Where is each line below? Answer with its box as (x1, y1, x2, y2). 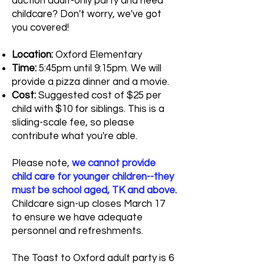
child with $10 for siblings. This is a (12, 104, 164, 114)
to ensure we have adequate (12, 212, 143, 223)
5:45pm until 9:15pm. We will (39, 63, 161, 74)
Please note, (12, 158, 72, 169)
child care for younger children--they (12, 171, 174, 182)
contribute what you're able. (12, 131, 140, 141)
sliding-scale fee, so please (12, 117, 134, 128)
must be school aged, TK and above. (12, 185, 177, 196)
